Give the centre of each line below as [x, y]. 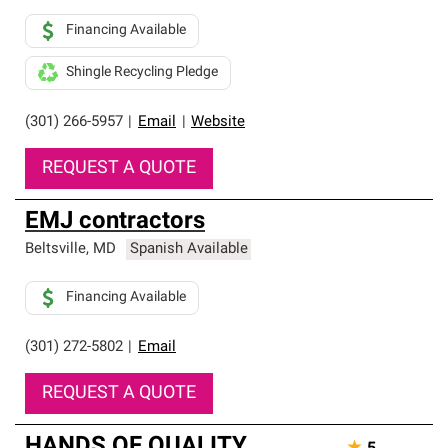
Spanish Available [188, 249]
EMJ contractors [115, 222]
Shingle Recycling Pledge [142, 72]
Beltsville [55, 249]
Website [218, 122]
